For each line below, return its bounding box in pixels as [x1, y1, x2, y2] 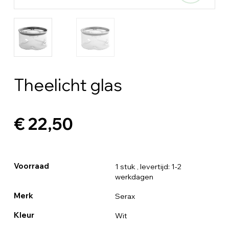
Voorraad [13, 161, 49, 171]
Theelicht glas [13, 74, 122, 95]
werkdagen [114, 172, 153, 181]
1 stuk [114, 162, 135, 171]
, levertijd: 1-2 [136, 162, 181, 171]
